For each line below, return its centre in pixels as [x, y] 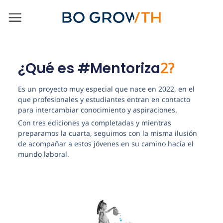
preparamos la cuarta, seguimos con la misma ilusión [107, 133]
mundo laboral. [43, 154]
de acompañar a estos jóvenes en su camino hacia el [106, 144]
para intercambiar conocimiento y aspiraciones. [97, 110]
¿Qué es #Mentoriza [89, 68]
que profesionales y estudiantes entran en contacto [104, 99]
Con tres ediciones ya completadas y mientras [94, 123]
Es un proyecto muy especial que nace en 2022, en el [106, 89]
